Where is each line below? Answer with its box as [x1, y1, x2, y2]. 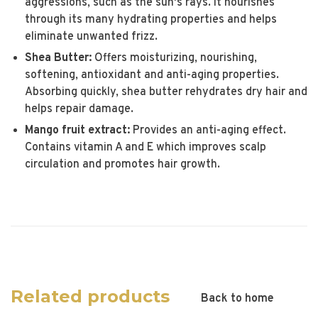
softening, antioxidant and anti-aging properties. [25, 68, 279, 83]
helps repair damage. [25, 102, 133, 117]
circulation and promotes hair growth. [25, 158, 220, 172]
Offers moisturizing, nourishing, [92, 51, 257, 66]
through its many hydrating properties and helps [25, 12, 277, 27]
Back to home [201, 292, 274, 307]
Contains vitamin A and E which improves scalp [25, 141, 266, 155]
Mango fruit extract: [25, 124, 130, 138]
